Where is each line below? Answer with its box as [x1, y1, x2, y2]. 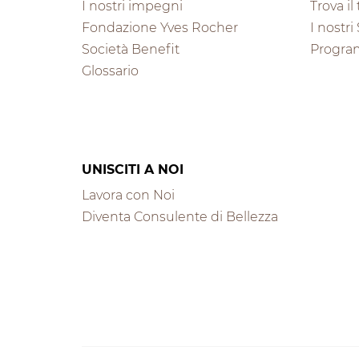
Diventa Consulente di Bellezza [82, 209, 278, 225]
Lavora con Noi [82, 187, 175, 203]
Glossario [82, 63, 139, 79]
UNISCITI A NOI [82, 161, 184, 177]
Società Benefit [82, 41, 179, 57]
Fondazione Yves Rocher [82, 19, 238, 35]
